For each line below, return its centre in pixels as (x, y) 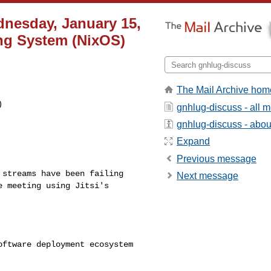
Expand (193, 142)
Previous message (217, 158)
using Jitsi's (77, 185)
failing (106, 173)
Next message (207, 176)
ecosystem (111, 244)
